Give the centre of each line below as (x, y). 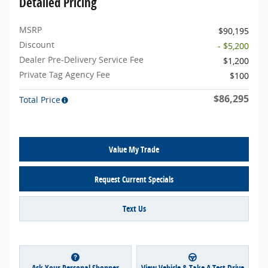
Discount (37, 44)
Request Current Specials (134, 179)
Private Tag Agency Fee (65, 74)
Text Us (134, 209)
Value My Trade (134, 150)
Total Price (40, 99)
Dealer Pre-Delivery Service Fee (81, 59)
